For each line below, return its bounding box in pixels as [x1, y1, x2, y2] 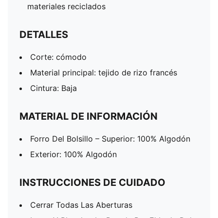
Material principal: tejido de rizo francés [30, 68, 177, 77]
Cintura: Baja [30, 83, 77, 93]
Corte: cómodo [30, 52, 87, 62]
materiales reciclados [27, 1, 106, 11]
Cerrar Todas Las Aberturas [30, 200, 132, 210]
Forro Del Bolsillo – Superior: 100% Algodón [30, 134, 190, 144]
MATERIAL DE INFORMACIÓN [19, 110, 158, 122]
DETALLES [19, 29, 68, 40]
